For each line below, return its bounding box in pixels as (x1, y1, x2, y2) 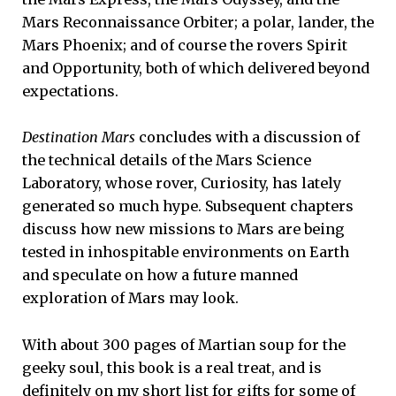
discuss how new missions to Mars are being (22, 220, 345, 239)
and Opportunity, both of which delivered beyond (22, 59, 369, 78)
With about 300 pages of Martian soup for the (22, 335, 346, 354)
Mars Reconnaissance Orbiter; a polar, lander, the (22, 13, 374, 32)
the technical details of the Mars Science (22, 151, 311, 170)
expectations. (22, 82, 118, 101)
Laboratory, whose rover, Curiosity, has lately (22, 174, 341, 193)
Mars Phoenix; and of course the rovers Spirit (22, 36, 347, 55)
